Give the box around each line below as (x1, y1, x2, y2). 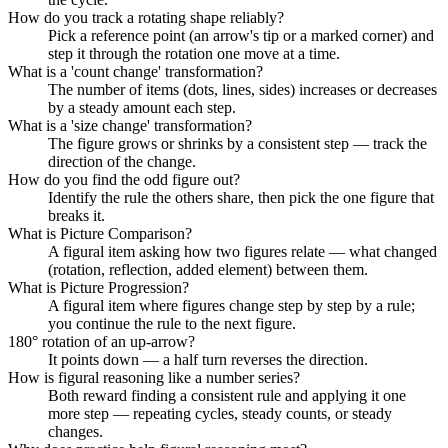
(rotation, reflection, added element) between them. (48, 260, 368, 278)
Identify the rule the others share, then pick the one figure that (48, 188, 434, 206)
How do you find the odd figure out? (8, 170, 240, 188)
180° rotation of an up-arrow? (8, 332, 195, 350)
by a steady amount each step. (48, 98, 236, 116)
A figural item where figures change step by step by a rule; (48, 296, 415, 314)
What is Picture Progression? (8, 278, 189, 296)
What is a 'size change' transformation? (8, 116, 252, 134)
